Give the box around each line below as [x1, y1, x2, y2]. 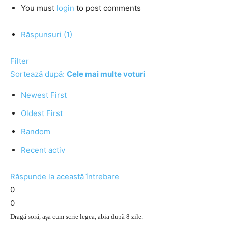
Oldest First [21, 108, 63, 118]
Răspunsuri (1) [21, 30, 72, 39]
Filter [10, 56, 29, 66]
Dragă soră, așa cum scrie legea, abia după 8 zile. [10, 213, 143, 220]
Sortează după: [10, 69, 67, 79]
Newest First [21, 90, 67, 100]
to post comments [74, 3, 141, 13]
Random [21, 127, 50, 136]
